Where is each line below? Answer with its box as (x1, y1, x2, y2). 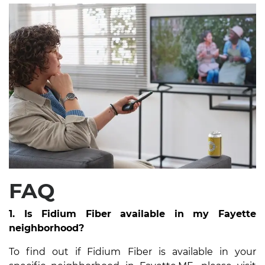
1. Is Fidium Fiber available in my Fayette (9, 208, 256, 219)
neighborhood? (9, 222, 84, 234)
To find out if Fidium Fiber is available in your (9, 245, 256, 257)
